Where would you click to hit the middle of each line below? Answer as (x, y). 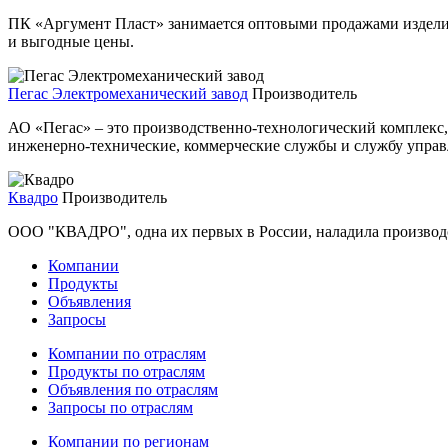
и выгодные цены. (71, 41)
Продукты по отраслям (126, 371)
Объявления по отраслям (133, 389)
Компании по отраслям (127, 353)
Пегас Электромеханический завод (128, 93)
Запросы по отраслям (120, 407)
